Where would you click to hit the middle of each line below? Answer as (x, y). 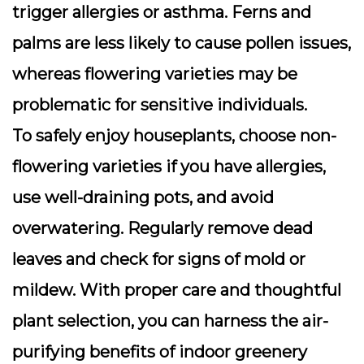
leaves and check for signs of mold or (159, 259)
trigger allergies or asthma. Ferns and (162, 12)
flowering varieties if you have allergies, (169, 167)
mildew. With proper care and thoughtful (177, 290)
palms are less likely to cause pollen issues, (182, 43)
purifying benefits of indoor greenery (160, 352)
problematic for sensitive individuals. (160, 105)
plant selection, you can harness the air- (170, 321)
